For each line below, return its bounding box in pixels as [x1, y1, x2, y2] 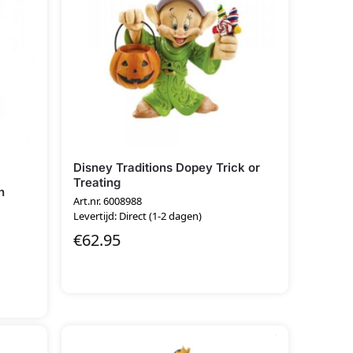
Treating [73, 175, 121, 191]
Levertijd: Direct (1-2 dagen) [73, 208, 203, 223]
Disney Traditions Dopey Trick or [73, 160, 261, 176]
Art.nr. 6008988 [73, 193, 143, 208]
